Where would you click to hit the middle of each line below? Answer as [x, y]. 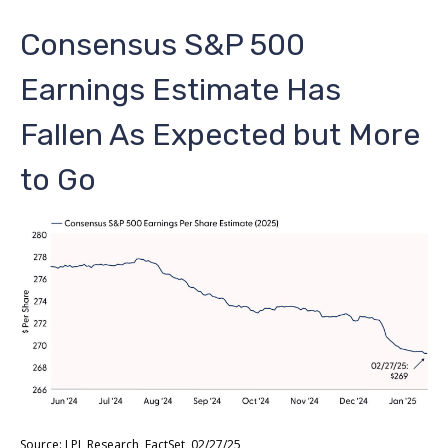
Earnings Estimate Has [180, 90]
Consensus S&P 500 [162, 45]
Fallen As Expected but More [220, 135]
